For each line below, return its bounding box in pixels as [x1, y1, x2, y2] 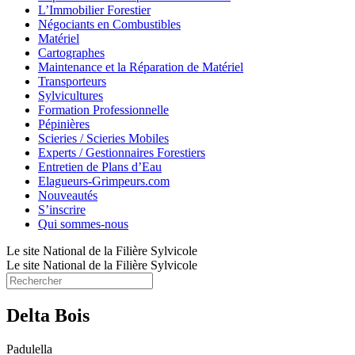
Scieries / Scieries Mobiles [38, 132, 169, 145]
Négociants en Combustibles [38, 17, 181, 31]
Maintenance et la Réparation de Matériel [38, 60, 243, 74]
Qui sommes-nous [38, 217, 128, 231]
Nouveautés [38, 189, 97, 202]
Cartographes [38, 46, 105, 59]
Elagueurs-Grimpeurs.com [38, 174, 170, 188]
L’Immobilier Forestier [38, 3, 151, 17]
